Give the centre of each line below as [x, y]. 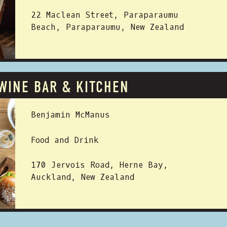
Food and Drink [65, 140]
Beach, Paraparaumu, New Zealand [107, 27]
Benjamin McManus [70, 115]
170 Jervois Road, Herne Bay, [100, 165]
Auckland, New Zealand [83, 177]
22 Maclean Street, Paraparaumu [105, 15]
